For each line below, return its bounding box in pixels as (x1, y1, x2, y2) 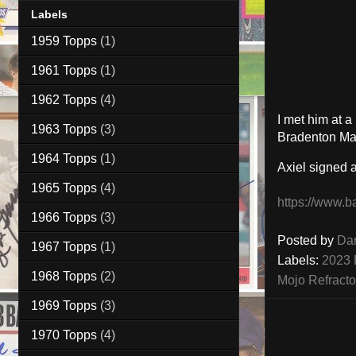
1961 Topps (31, 63, 97, 77)
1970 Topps (31, 327, 97, 342)
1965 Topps (31, 180, 97, 195)
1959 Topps (31, 33, 97, 48)
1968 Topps (31, 269, 97, 283)
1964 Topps (31, 151, 97, 165)
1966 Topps (31, 210, 97, 224)
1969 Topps (31, 298, 97, 312)
